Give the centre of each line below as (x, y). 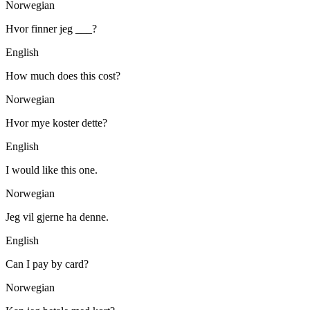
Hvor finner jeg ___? (51, 28)
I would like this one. (52, 170)
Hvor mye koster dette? (56, 122)
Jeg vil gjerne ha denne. (57, 217)
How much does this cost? (63, 75)
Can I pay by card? (47, 264)
